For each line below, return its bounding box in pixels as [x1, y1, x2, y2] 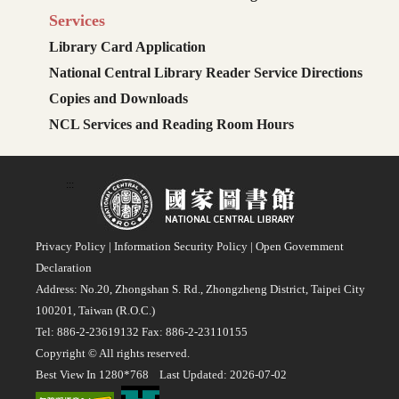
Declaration [36, 261, 92, 275]
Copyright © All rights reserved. [36, 346, 190, 361]
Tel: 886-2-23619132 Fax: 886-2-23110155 [36, 325, 248, 339]
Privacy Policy [36, 240, 106, 254]
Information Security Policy [114, 240, 248, 254]
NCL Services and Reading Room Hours [49, 117, 294, 133]
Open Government [256, 240, 344, 254]
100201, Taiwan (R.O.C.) [36, 304, 155, 318]
